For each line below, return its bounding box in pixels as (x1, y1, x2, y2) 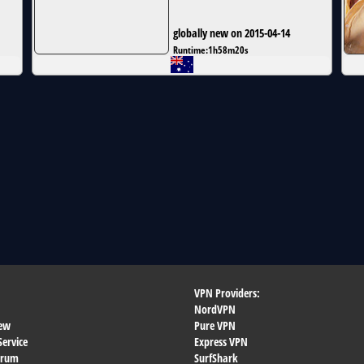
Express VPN (194, 334, 248, 349)
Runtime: (173, 43, 208, 57)
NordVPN (194, 301, 236, 317)
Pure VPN (194, 318, 236, 333)
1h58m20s (208, 43, 248, 57)
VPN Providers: (194, 285, 260, 301)
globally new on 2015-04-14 (173, 25, 290, 41)
